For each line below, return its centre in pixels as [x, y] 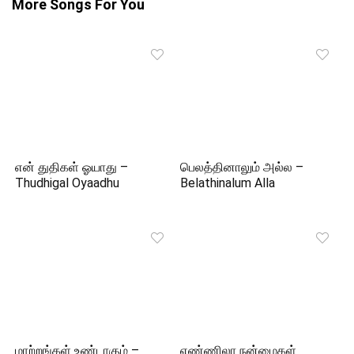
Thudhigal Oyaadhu [68, 183]
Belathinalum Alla [228, 183]
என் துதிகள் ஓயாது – [72, 168]
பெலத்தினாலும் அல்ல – [242, 168]
